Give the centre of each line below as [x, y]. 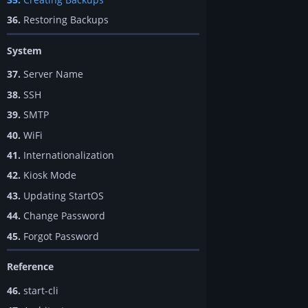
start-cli [40, 290]
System [24, 51]
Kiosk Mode [48, 175]
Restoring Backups [65, 20]
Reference [30, 267]
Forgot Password [60, 236]
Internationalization [67, 155]
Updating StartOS [62, 195]
